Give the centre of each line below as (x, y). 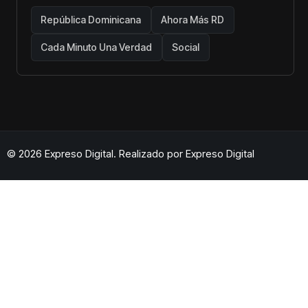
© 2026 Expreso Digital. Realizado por (96, 153)
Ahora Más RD (192, 19)
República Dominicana (91, 19)
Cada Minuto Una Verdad (96, 47)
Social (186, 47)
